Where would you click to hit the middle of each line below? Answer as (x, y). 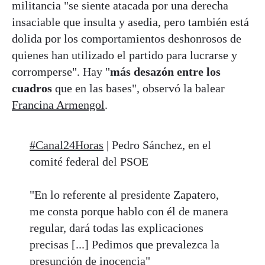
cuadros (32, 88)
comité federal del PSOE (89, 162)
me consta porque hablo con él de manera (129, 211)
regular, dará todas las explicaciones (117, 228)
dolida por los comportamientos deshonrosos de (127, 39)
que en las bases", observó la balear (138, 88)
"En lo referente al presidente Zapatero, (124, 195)
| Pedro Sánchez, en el (157, 145)
